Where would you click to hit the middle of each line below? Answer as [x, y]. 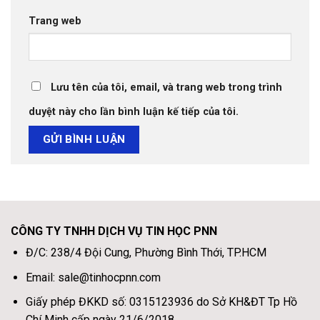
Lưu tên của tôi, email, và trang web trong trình [166, 87]
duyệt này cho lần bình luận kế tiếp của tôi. [134, 111]
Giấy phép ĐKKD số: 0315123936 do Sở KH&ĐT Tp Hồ [161, 302]
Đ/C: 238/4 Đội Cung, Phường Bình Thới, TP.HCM [146, 253]
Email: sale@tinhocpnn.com [93, 277]
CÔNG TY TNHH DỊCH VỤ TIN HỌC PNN [114, 231]
